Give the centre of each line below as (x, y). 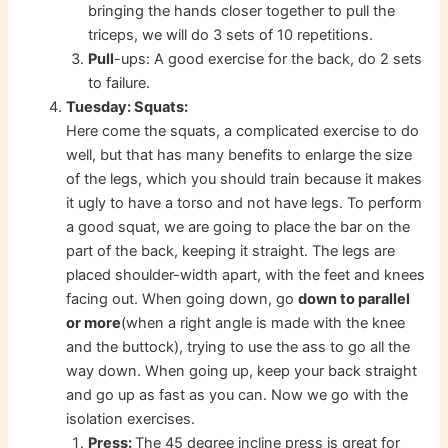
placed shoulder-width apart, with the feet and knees (246, 275)
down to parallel (354, 299)
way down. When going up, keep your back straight (242, 371)
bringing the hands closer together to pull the (242, 11)
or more (94, 323)
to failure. (119, 83)
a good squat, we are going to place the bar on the (238, 227)
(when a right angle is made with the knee (263, 323)
